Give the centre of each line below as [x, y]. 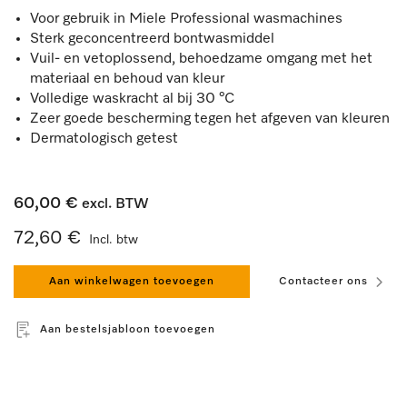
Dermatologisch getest [104, 139]
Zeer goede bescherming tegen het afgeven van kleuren [210, 119]
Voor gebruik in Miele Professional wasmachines [186, 19]
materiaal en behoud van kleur [127, 79]
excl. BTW [114, 204]
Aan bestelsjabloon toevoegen [128, 329]
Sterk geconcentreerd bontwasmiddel [152, 39]
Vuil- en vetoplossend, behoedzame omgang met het [201, 59]
